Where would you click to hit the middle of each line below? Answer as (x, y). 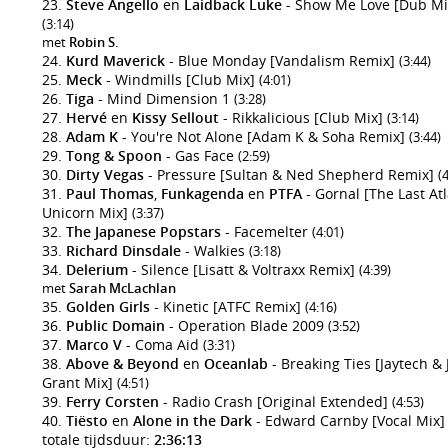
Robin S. (94, 42)
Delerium (97, 269)
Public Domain (115, 325)
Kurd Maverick (115, 60)
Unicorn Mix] (87, 212)
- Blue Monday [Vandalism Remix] (282, 60)
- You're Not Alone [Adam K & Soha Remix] (263, 136)
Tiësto (87, 420)
